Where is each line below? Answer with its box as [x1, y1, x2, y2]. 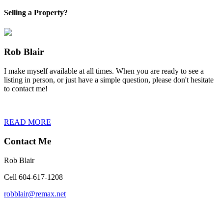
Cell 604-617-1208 [4, 172, 63, 181]
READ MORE [4, 118, 51, 127]
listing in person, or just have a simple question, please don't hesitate [4, 76, 214, 84]
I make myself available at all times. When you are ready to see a [4, 67, 204, 76]
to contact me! [4, 84, 48, 93]
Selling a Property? [4, 8, 68, 17]
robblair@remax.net [4, 189, 66, 198]
